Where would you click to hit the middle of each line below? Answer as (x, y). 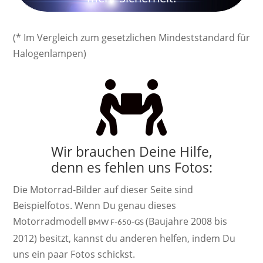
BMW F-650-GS (117, 222)
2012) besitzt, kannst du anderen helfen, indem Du (124, 238)
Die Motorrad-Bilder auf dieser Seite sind (103, 189)
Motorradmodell (50, 221)
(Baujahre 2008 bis (186, 221)
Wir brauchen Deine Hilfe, (131, 151)
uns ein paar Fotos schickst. (74, 254)
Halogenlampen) (49, 53)
